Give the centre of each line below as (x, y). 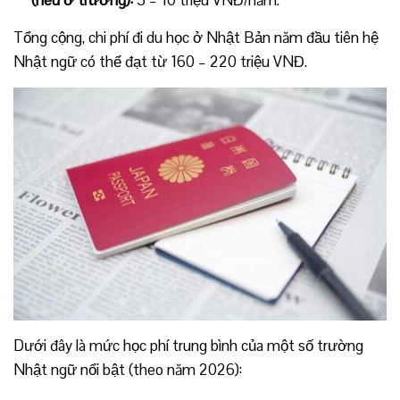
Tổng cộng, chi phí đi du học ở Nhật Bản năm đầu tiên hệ (196, 37)
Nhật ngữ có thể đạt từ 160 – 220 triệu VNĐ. (160, 61)
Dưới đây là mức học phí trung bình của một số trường (188, 346)
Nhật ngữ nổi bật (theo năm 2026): (128, 370)
